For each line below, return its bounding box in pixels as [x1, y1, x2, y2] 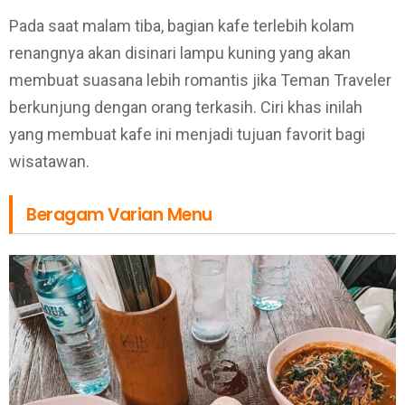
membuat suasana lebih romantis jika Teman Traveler [9, 70, 391, 89]
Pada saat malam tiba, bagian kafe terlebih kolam [9, 15, 354, 35]
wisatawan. [9, 151, 89, 171]
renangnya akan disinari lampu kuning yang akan [9, 42, 351, 62]
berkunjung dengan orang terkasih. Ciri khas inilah [9, 97, 363, 117]
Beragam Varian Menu [26, 202, 212, 227]
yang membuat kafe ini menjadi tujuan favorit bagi [9, 124, 365, 144]
